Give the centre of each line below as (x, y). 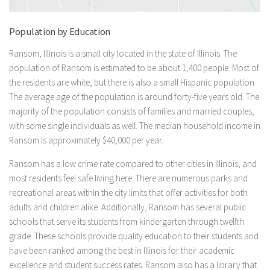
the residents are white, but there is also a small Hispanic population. (133, 83)
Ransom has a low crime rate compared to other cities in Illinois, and (133, 164)
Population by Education (60, 32)
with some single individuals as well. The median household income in (135, 126)
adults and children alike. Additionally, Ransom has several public (127, 207)
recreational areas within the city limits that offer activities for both (128, 193)
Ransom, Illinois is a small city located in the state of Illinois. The (123, 54)
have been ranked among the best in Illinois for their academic (122, 251)
